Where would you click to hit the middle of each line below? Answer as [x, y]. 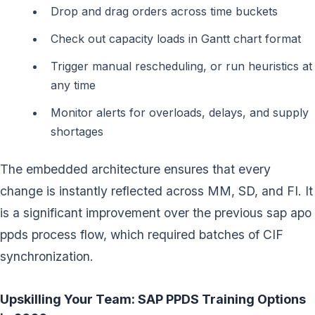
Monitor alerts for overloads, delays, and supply [180, 112]
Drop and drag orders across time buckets [164, 11]
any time [73, 85]
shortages [77, 131]
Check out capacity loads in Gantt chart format [176, 38]
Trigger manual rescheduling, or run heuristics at [181, 66]
